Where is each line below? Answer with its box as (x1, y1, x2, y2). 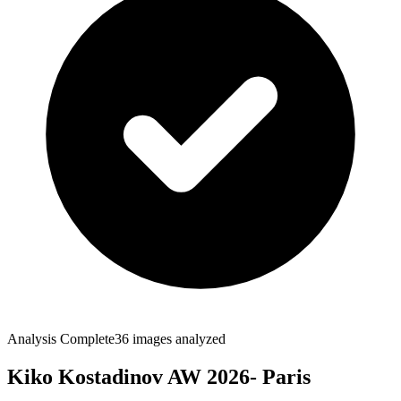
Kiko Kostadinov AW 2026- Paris (7, 365, 311, 389)
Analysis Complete (7, 331, 115, 347)
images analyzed (129, 331, 226, 347)
